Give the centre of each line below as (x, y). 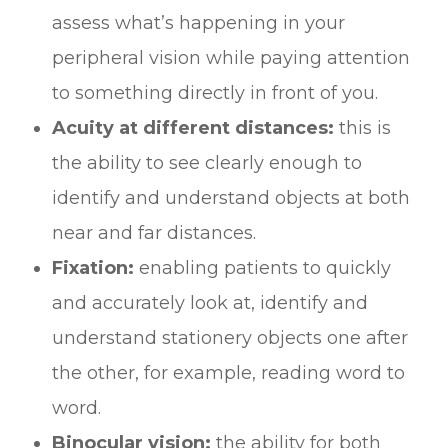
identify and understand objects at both (231, 197)
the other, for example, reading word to (229, 372)
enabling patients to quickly (263, 267)
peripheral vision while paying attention (231, 57)
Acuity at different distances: (193, 127)
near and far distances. (157, 232)
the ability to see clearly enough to (207, 162)
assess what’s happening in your (199, 22)
